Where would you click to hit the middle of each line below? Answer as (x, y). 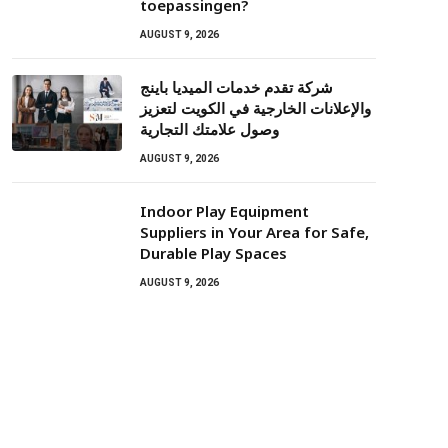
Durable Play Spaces (213, 253)
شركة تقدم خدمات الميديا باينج (236, 87)
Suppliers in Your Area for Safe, (254, 232)
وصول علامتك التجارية (209, 129)
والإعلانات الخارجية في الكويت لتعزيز (255, 108)
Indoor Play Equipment (224, 211)
